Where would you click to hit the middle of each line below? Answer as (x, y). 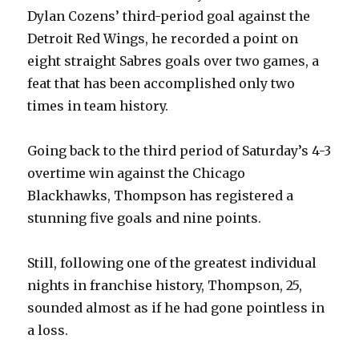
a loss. (48, 331)
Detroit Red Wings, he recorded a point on (163, 39)
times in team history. (98, 106)
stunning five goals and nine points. (145, 218)
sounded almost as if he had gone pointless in (176, 308)
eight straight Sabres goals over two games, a (173, 61)
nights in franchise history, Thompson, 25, (165, 286)
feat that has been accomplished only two (161, 84)
